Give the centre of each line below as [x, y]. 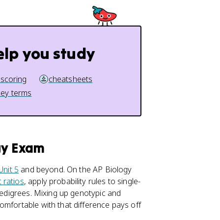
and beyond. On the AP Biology [75, 169]
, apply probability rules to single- [82, 181]
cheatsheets [70, 79]
